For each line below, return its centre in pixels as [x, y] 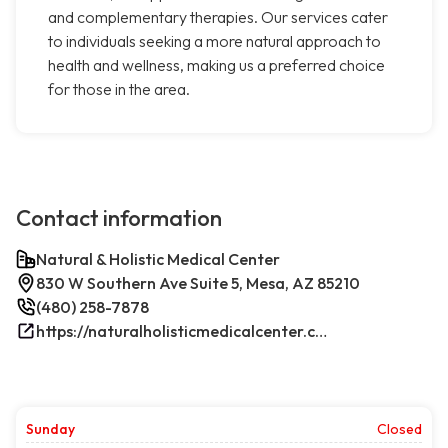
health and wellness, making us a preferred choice [216, 65]
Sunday [50, 429]
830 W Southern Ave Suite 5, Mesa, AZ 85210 [198, 283]
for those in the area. [119, 89]
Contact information [119, 218]
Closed [399, 429]
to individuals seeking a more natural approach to [214, 41]
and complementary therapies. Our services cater [218, 17]
